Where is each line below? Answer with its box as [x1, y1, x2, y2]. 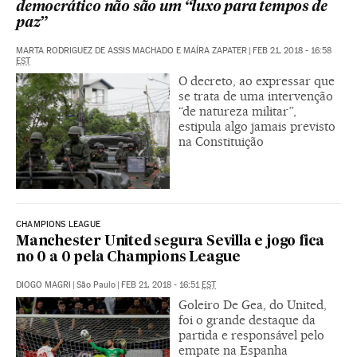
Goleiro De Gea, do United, [178, 296, 327, 312]
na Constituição [178, 134, 264, 149]
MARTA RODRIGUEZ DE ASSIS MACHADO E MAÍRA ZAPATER [16, 45, 247, 56]
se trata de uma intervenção [178, 88, 333, 104]
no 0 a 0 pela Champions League [16, 250, 241, 265]
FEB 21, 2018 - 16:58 [253, 45, 331, 56]
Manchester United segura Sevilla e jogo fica [16, 234, 325, 249]
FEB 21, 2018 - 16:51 [121, 279, 202, 290]
